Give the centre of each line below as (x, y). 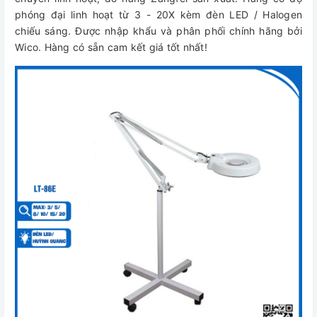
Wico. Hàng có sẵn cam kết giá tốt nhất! (111, 47)
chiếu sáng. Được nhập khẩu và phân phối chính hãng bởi (158, 30)
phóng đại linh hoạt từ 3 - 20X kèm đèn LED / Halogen (158, 14)
